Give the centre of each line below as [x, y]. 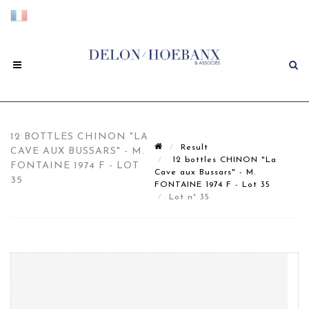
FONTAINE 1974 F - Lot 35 [212, 185]
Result [195, 148]
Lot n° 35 [191, 197]
